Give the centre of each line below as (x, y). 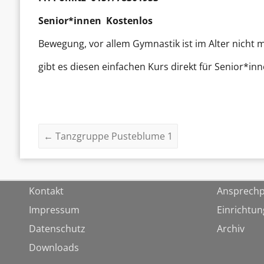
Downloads (54, 248)
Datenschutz (57, 229)
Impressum (54, 210)
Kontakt (46, 191)
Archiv (230, 229)
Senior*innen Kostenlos (96, 21)
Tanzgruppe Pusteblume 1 (113, 136)
